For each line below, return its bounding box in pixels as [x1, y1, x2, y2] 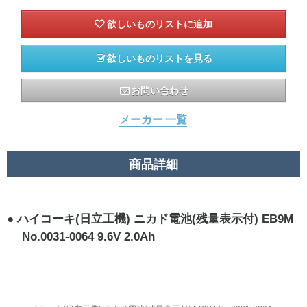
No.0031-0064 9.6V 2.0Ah [22, 230, 156, 243]
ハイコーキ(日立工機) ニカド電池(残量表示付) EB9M [17, 212, 293, 225]
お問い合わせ [131, 84, 189, 96]
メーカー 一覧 [119, 113, 188, 125]
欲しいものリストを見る [107, 52, 212, 64]
